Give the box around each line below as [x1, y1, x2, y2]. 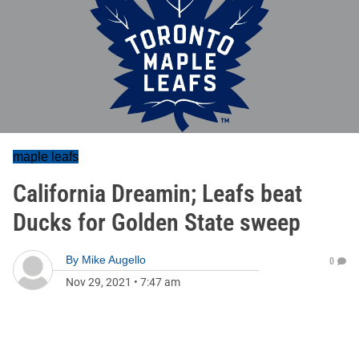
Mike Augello [82, 253, 146, 266]
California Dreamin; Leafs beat [13, 179, 302, 208]
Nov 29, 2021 [66, 276, 131, 288]
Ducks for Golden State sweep [13, 208, 301, 236]
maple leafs [13, 150, 79, 163]
